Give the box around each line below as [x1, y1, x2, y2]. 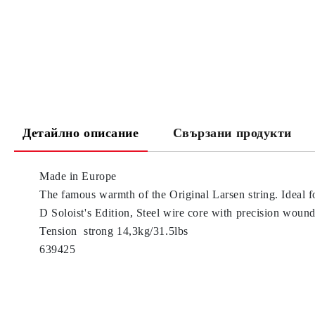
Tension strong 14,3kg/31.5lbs [39, 225, 188, 237]
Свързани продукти [172, 126, 292, 140]
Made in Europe [39, 170, 117, 182]
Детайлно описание [22, 126, 139, 140]
